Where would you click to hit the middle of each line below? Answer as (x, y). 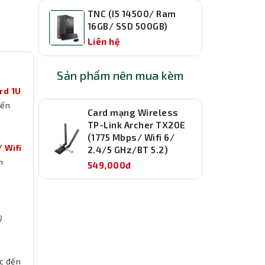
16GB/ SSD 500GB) (128, 26)
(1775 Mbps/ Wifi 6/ (131, 138)
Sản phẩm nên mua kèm (120, 75)
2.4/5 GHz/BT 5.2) (128, 150)
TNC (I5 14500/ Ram (132, 14)
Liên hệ (104, 42)
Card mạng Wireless (133, 113)
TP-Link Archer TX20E (137, 125)
